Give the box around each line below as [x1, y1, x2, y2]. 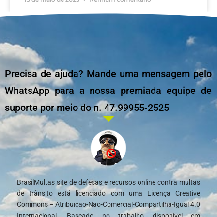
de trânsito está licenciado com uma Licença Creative [17, 189, 200, 198]
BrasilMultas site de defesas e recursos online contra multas [17, 178, 200, 186]
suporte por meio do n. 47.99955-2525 [5, 102, 169, 114]
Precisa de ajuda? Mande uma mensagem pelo [5, 68, 212, 80]
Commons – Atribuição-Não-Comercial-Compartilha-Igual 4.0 [17, 201, 200, 209]
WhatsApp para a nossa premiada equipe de [5, 85, 212, 97]
